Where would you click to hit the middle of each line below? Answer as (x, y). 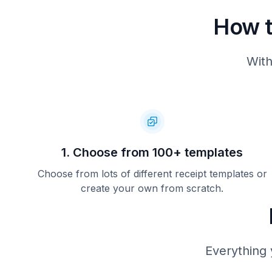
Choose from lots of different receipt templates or (152, 174)
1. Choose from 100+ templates (152, 152)
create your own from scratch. (152, 188)
